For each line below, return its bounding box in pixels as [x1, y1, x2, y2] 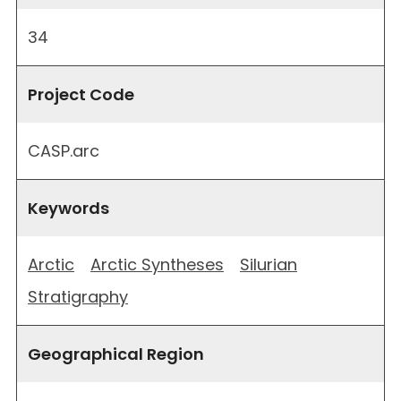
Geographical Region [28, 342, 204, 365]
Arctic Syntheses [90, 252, 224, 276]
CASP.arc [28, 139, 99, 162]
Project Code [28, 82, 134, 106]
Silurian [240, 252, 297, 276]
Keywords [28, 196, 109, 219]
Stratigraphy [28, 285, 128, 308]
